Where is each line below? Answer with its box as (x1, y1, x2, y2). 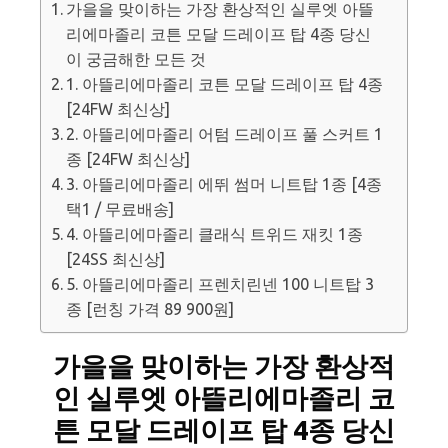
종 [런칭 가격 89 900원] (66, 299, 235, 318)
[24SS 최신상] (66, 249, 166, 268)
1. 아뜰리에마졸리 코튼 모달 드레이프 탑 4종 (66, 74, 384, 93)
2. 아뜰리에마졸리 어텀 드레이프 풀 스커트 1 (66, 124, 384, 143)
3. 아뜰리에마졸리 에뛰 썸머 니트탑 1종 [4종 (66, 174, 383, 193)
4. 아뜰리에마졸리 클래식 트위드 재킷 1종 (66, 224, 364, 243)
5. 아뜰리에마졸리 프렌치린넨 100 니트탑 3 (66, 274, 375, 293)
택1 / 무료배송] (66, 199, 175, 218)
